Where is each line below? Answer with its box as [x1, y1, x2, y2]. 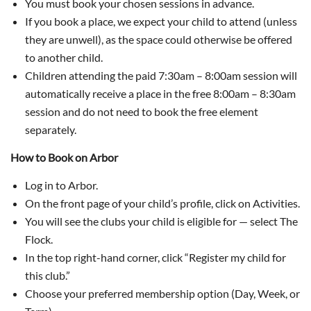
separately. [25, 123, 76, 136]
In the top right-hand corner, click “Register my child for [25, 251, 286, 264]
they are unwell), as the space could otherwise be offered [25, 33, 292, 46]
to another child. [25, 51, 103, 64]
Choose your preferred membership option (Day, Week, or [25, 287, 300, 300]
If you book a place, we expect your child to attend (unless [25, 15, 297, 28]
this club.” [25, 269, 70, 282]
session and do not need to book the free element [25, 105, 258, 118]
